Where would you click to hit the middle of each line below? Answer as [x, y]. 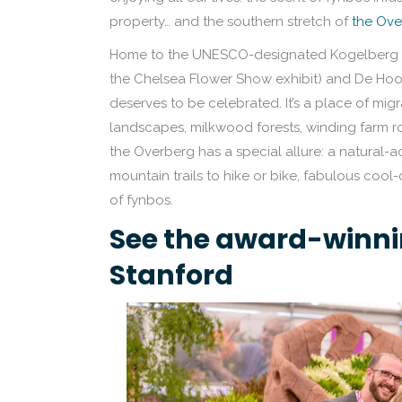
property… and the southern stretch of [231, 22]
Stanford [171, 275]
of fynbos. [141, 200]
